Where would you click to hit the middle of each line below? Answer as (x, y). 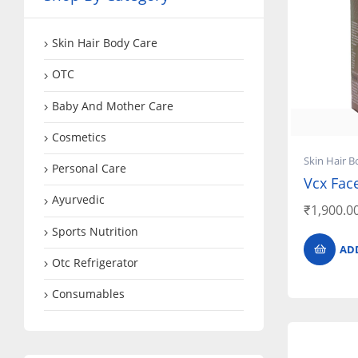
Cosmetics (79, 137)
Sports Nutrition (95, 231)
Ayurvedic (78, 200)
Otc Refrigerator (95, 262)
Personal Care (89, 169)
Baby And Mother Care (113, 105)
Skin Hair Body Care (105, 43)
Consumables (88, 294)
